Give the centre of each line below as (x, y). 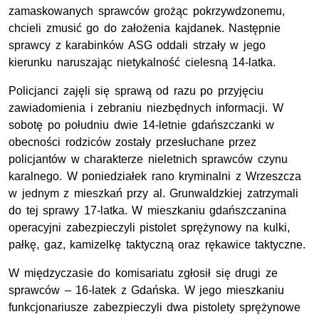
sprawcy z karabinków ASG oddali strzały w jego (137, 46)
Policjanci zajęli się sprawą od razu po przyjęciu (136, 91)
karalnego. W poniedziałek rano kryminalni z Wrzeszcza (155, 177)
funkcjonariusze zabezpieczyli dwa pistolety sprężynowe (155, 308)
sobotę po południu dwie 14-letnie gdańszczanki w (142, 125)
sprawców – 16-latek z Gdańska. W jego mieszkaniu (146, 291)
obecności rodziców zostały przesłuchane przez (133, 142)
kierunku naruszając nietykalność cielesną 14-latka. (142, 63)
